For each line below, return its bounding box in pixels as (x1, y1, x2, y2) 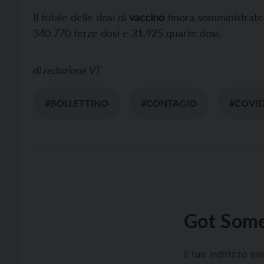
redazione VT (44, 64, 101, 77)
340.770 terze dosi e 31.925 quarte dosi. (33, 27, 221, 40)
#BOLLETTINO (45, 97, 108, 109)
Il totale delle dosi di (33, 11, 126, 24)
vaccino (126, 11, 164, 24)
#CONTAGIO (141, 97, 197, 109)
